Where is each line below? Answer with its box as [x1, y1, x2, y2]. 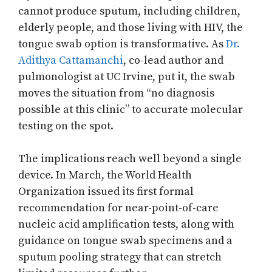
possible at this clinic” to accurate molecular [18, 103, 243, 117]
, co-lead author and [123, 53, 223, 68]
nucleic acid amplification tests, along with [18, 217, 234, 232]
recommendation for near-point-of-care [18, 201, 219, 216]
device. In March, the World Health [18, 168, 192, 183]
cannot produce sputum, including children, [18, 4, 240, 19]
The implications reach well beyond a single [18, 152, 242, 166]
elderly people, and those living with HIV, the [18, 21, 243, 35]
